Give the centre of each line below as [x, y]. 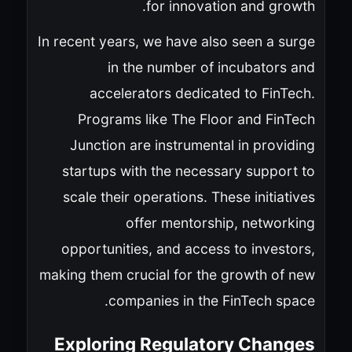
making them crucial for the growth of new [177, 274]
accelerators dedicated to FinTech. [202, 93]
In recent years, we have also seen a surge [176, 41]
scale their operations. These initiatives [189, 196]
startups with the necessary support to [188, 170]
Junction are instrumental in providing [192, 145]
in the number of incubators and [211, 67]
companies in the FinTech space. [211, 300]
